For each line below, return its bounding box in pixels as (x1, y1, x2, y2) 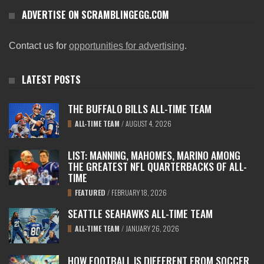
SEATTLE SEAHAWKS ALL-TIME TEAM (68, 206, 213, 222)
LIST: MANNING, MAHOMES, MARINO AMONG (68, 147, 240, 163)
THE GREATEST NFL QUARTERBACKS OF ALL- (68, 159, 247, 174)
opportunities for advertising (69, 40, 184, 51)
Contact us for (9, 40, 69, 51)
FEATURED (75, 187, 105, 198)
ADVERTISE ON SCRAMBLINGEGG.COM (22, 7, 169, 22)
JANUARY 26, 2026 (126, 223, 179, 234)
